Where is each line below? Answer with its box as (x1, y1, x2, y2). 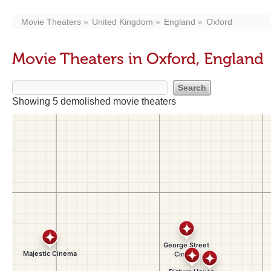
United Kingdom (92, 17, 153, 27)
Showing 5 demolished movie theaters (12, 96, 176, 106)
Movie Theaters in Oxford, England (12, 50, 264, 68)
